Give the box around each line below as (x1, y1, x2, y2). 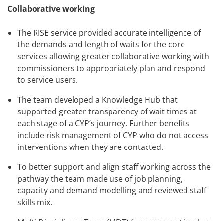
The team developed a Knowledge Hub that (17, 94, 178, 106)
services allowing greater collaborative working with (17, 51, 209, 62)
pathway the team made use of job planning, (17, 173, 183, 184)
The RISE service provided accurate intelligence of (17, 27, 201, 38)
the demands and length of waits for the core (17, 39, 185, 50)
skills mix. (17, 197, 52, 208)
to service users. (17, 74, 78, 86)
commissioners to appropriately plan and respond (17, 63, 205, 74)
